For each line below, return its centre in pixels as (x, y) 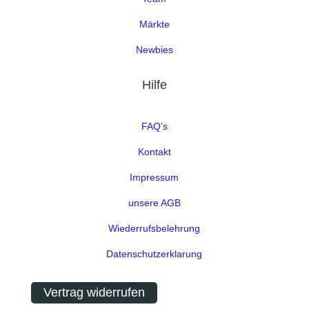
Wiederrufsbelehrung (154, 228)
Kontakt (154, 151)
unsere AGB (154, 202)
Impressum (154, 177)
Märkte (154, 24)
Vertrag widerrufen (94, 293)
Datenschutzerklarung (154, 253)
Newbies (154, 49)
